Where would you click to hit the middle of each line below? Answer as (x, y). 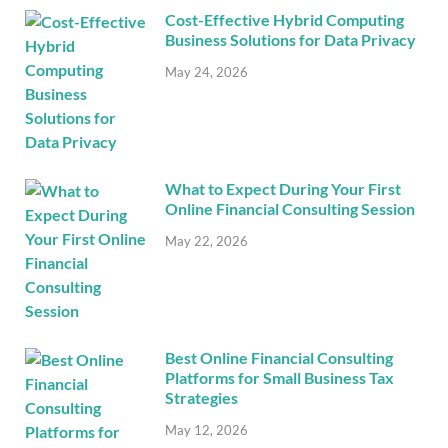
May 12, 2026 (206, 429)
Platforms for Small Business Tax (279, 377)
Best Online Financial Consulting (279, 357)
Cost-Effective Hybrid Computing (284, 19)
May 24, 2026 (206, 71)
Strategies (201, 397)
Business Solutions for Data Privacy (290, 39)
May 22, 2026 (206, 240)
